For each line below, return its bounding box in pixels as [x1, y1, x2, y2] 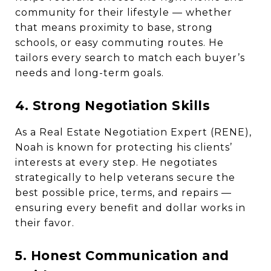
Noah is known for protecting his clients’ [15, 142, 232, 153]
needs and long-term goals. [15, 67, 164, 79]
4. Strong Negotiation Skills [15, 98, 210, 113]
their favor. [15, 217, 74, 229]
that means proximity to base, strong [15, 22, 213, 33]
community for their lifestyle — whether [15, 7, 232, 18]
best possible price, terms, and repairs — [15, 187, 232, 198]
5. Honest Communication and [15, 248, 229, 263]
